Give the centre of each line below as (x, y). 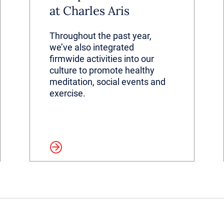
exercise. (67, 93)
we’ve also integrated (91, 47)
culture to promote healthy (102, 70)
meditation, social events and (107, 81)
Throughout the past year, (100, 35)
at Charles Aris (89, 10)
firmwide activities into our (101, 58)
